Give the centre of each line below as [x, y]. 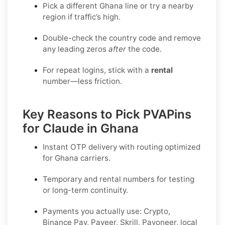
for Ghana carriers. [77, 158]
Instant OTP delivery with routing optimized [122, 147]
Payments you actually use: [93, 211]
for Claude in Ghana [81, 128]
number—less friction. [82, 81]
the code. [144, 49]
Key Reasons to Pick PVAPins [107, 114]
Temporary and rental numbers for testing [119, 179]
